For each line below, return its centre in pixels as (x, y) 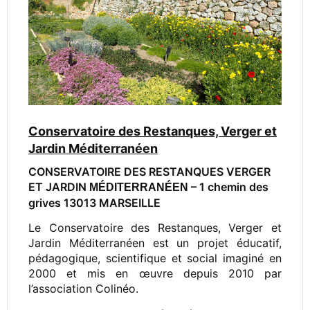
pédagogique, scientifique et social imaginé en (155, 258)
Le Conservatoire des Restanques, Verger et (155, 228)
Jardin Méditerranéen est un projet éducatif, (155, 243)
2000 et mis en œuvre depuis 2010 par (155, 274)
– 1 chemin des (228, 187)
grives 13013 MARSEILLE (94, 203)
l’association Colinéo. (83, 289)
